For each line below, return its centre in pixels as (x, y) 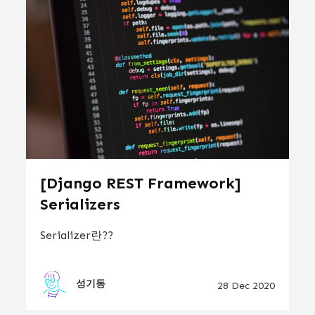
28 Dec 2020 (246, 286)
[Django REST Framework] (141, 184)
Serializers (81, 205)
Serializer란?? (77, 236)
